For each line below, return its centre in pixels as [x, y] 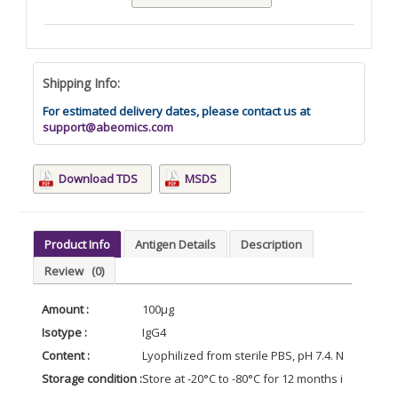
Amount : [65, 309]
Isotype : [64, 332]
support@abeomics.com [108, 127]
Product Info [77, 244]
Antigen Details [175, 244]
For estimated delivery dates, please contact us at [176, 111]
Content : [66, 355]
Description [271, 244]
